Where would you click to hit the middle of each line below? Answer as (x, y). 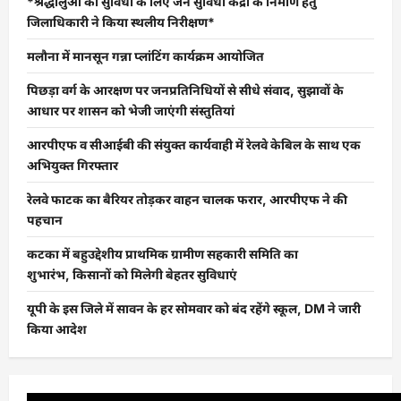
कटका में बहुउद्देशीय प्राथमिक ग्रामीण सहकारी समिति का (162, 254)
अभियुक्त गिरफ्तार (73, 166)
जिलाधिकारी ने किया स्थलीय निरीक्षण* (121, 22)
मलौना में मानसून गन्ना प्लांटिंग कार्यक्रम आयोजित (145, 56)
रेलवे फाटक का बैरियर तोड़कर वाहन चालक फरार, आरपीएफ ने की (187, 200)
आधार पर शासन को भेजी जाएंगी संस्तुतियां (131, 111)
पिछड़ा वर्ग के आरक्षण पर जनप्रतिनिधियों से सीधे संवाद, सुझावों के (185, 90)
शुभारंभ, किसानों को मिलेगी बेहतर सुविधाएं (132, 275)
